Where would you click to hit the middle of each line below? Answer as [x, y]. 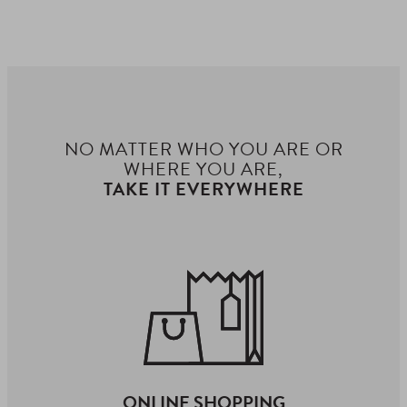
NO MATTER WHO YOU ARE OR [203, 149]
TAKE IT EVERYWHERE [203, 189]
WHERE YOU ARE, [203, 169]
